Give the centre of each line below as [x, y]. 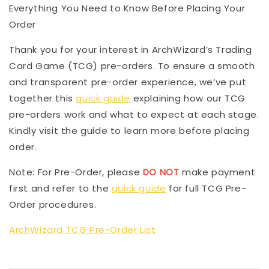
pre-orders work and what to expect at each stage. [134, 114]
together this [43, 98]
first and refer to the [60, 188]
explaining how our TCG [188, 98]
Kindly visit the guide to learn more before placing [129, 130]
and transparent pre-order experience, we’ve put [128, 82]
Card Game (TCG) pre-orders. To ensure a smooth [132, 65]
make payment [217, 172]
